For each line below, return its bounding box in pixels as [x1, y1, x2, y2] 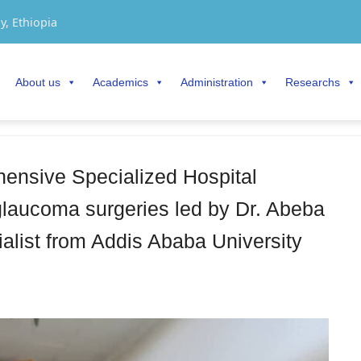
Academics [93, 75, 148, 89]
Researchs [285, 75, 340, 89]
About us [15, 75, 60, 89]
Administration [180, 75, 253, 89]
